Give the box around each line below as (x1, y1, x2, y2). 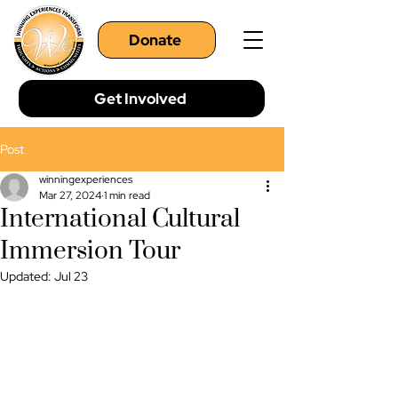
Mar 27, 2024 (39, 188, 101, 203)
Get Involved (93, 89, 187, 108)
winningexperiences (39, 172, 132, 187)
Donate (129, 30, 181, 50)
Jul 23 (54, 268, 88, 284)
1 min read (104, 188, 150, 203)
